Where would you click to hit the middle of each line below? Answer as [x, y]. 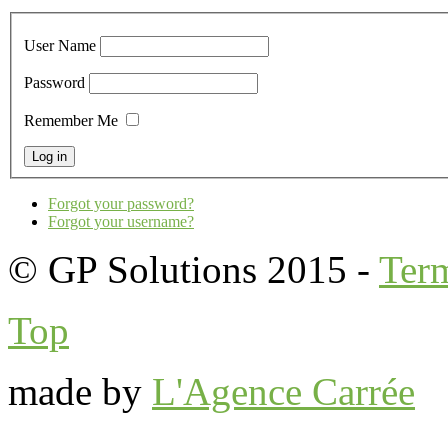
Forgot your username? [121, 222]
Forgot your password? [121, 204]
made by [80, 392]
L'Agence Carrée [283, 392]
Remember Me [71, 121]
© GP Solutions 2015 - [193, 270]
